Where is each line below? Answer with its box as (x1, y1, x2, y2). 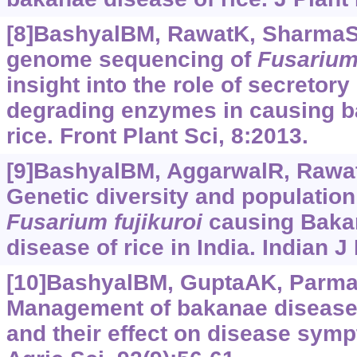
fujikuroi (113, 210, 202, 235)
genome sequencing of (6, 47, 257, 73)
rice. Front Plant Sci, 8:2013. (6, 124, 308, 149)
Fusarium (6, 210, 108, 235)
